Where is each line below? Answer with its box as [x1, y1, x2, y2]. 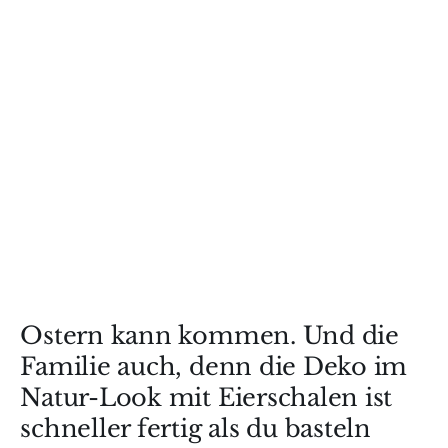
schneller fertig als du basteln [20, 413, 371, 443]
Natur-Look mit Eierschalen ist [20, 382, 393, 412]
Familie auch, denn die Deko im [20, 351, 408, 381]
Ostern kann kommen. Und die [20, 320, 399, 350]
